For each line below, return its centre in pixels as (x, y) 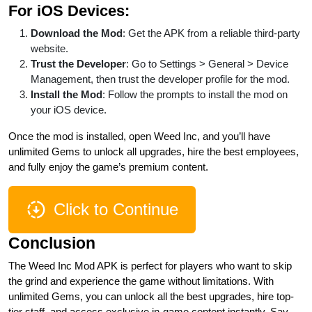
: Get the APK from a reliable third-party (211, 33)
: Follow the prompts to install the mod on (195, 94)
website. (49, 48)
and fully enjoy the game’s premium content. (108, 166)
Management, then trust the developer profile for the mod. (160, 79)
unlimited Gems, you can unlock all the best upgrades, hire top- (151, 296)
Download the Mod (77, 33)
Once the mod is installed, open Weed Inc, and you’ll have (139, 136)
